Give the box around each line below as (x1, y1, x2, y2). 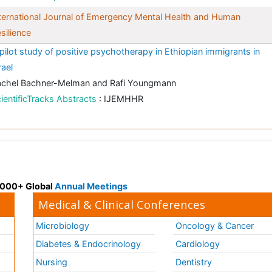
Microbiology (36, 220, 90, 231)
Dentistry (175, 257, 212, 268)
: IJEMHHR (99, 93, 143, 104)
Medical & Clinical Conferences (38, 197, 206, 212)
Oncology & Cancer (175, 220, 254, 231)
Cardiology (175, 239, 220, 250)
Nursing (36, 257, 68, 268)
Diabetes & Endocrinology (36, 239, 141, 250)
